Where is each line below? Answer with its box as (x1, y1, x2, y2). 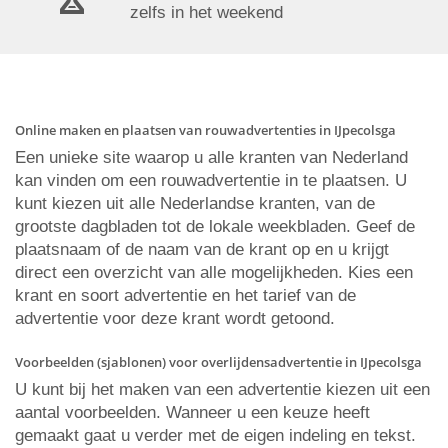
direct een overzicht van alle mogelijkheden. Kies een (15, 263, 413, 282)
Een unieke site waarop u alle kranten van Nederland (15, 148, 408, 167)
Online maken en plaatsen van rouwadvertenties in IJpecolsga (15, 121, 396, 139)
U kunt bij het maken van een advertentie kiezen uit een (15, 380, 430, 399)
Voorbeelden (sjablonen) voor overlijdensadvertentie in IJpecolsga (15, 353, 422, 371)
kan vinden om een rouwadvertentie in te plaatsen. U (15, 171, 407, 190)
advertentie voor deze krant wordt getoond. (15, 309, 335, 328)
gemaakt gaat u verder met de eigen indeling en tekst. (15, 426, 416, 445)
